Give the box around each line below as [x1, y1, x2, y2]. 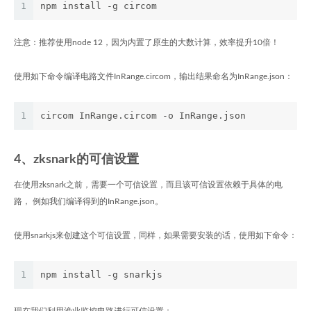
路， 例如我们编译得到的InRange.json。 [14, 196, 163, 205]
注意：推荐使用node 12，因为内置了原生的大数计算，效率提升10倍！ [14, 37, 279, 47]
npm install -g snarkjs [40, 269, 162, 280]
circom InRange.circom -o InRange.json [40, 110, 246, 121]
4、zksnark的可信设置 [14, 153, 139, 166]
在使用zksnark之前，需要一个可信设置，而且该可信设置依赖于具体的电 [14, 180, 283, 189]
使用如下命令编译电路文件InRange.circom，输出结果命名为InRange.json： [14, 72, 293, 81]
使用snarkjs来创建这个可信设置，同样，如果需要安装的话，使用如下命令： [14, 230, 297, 239]
